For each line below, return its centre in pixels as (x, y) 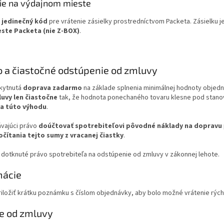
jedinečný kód (24, 21)
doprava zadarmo (52, 88)
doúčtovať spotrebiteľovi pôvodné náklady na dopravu (130, 126)
